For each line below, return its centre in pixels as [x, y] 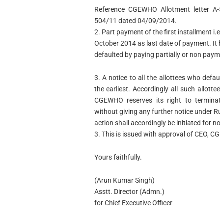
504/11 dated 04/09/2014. [135, 21]
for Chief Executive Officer [133, 203]
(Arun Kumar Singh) [124, 180]
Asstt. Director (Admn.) [129, 191]
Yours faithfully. [118, 157]
